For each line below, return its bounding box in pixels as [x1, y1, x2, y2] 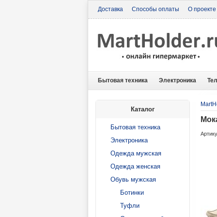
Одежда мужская [110, 150, 161, 157]
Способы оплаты [132, 6, 179, 13]
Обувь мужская [110, 176, 156, 183]
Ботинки [120, 189, 144, 196]
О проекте [188, 6, 216, 13]
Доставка [98, 6, 123, 13]
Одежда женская [110, 163, 160, 170]
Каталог [131, 106, 155, 113]
